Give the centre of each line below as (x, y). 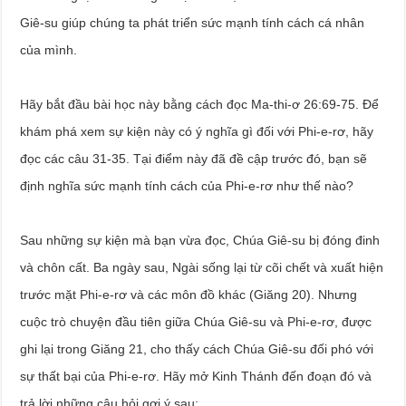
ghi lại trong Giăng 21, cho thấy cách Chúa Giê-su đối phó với (197, 348)
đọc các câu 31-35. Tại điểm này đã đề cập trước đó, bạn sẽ (194, 158)
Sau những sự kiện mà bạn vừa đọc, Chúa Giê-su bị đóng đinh (200, 240)
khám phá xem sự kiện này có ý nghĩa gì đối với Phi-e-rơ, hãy (197, 131)
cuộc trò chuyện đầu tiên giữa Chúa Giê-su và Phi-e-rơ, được (196, 321)
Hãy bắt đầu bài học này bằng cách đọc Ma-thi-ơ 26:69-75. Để (200, 104)
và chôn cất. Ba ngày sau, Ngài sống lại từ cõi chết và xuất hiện (202, 267)
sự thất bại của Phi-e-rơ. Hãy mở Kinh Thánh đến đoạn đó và (196, 376)
